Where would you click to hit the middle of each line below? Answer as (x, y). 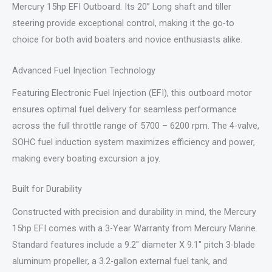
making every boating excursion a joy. (86, 158)
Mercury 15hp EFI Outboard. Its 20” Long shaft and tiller (122, 7)
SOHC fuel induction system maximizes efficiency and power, (134, 142)
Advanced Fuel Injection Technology (84, 70)
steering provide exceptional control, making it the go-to (123, 23)
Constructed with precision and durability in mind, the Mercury (134, 212)
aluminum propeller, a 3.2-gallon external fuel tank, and (120, 261)
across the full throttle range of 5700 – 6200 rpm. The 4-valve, (136, 126)
